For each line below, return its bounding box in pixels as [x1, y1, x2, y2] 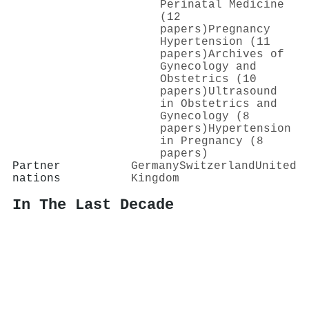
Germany [131, 159, 179, 172]
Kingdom [131, 172, 179, 185]
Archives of [208, 48, 284, 61]
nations [12, 172, 61, 185]
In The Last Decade [12, 197, 174, 214]
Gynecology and [160, 60, 257, 73]
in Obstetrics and [160, 97, 277, 110]
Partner [12, 159, 61, 172]
